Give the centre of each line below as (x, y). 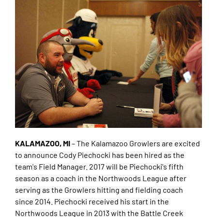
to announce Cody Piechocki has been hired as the (100, 155)
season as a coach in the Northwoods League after (101, 178)
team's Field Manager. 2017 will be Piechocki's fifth (100, 166)
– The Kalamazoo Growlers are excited (136, 143)
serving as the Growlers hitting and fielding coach (99, 189)
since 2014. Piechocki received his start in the (92, 201)
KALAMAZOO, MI (44, 143)
